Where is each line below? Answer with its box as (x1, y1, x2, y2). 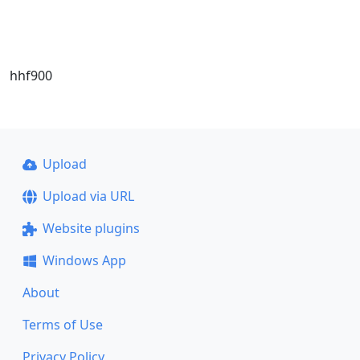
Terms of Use (22, 316, 103, 333)
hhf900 (10, 67, 52, 84)
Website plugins (42, 219, 140, 237)
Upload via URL (42, 187, 134, 205)
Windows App (42, 252, 126, 269)
